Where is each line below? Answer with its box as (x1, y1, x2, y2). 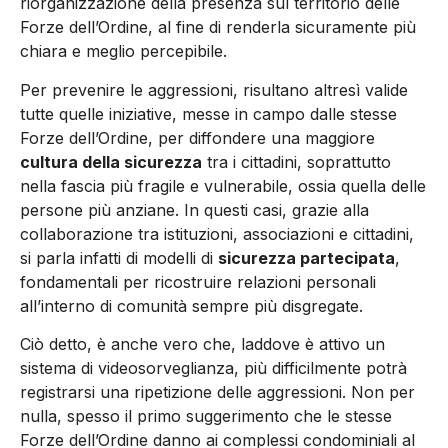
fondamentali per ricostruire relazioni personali (20, 271, 376, 292)
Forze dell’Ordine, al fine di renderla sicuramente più (20, 17, 416, 38)
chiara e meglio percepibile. (20, 41, 227, 62)
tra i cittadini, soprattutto (202, 151, 391, 172)
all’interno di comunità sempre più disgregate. (20, 295, 363, 316)
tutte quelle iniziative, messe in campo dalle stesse (20, 103, 397, 124)
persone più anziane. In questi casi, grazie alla (20, 199, 369, 220)
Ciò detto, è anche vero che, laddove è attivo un (20, 334, 385, 355)
